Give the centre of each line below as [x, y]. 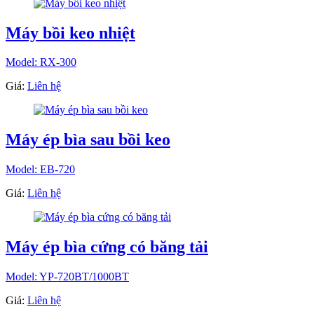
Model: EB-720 [40, 170]
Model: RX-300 [41, 62]
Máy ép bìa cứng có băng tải [107, 247]
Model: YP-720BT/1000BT [67, 277]
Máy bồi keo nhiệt [70, 33]
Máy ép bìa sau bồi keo [88, 140]
